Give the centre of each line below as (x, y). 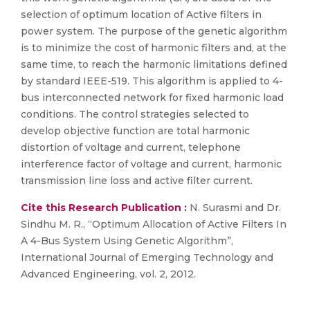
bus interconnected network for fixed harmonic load (152, 98)
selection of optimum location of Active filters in (141, 15)
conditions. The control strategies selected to (135, 114)
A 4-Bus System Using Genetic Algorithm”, (127, 241)
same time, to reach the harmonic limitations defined (154, 64)
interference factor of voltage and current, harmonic (151, 164)
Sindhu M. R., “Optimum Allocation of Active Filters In (154, 224)
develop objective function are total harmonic (135, 131)
